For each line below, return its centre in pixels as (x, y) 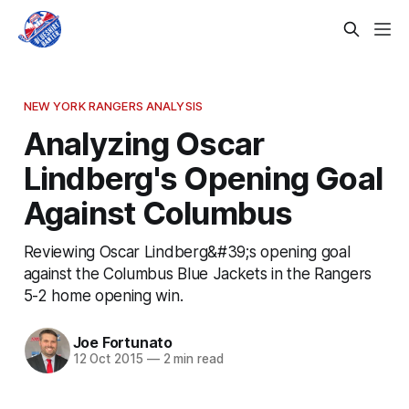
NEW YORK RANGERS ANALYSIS (113, 105)
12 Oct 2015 (108, 359)
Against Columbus (158, 212)
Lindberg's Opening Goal (203, 178)
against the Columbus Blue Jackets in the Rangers (197, 273)
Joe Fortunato (122, 343)
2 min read (191, 359)
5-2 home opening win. (103, 295)
